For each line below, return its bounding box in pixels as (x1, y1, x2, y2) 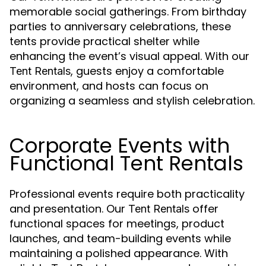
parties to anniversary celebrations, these (9, 19, 231, 34)
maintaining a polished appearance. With (9, 246, 228, 261)
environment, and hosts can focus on (9, 78, 208, 93)
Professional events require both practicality (9, 186, 245, 201)
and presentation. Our (9, 201, 128, 216)
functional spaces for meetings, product (9, 216, 224, 231)
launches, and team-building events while (9, 231, 231, 246)
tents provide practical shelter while (9, 34, 199, 49)
